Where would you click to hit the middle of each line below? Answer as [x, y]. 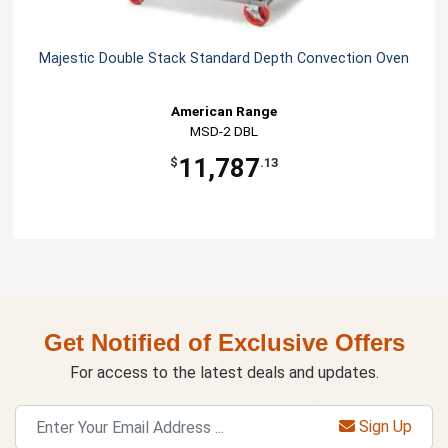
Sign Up [383, 427]
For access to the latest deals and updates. [224, 372]
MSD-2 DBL [224, 130]
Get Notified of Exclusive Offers [224, 342]
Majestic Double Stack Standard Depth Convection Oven [224, 58]
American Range [224, 110]
